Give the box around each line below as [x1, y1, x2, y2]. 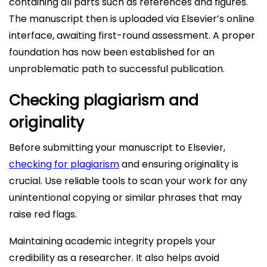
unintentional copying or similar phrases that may [9, 191, 242, 204]
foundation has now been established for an [9, 45, 215, 59]
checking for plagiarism [9, 157, 119, 171]
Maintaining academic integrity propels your [9, 234, 216, 248]
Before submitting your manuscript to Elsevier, [9, 141, 225, 154]
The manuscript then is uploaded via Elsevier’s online [9, 12, 254, 26]
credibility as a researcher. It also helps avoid [9, 251, 219, 265]
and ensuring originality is [119, 157, 238, 171]
